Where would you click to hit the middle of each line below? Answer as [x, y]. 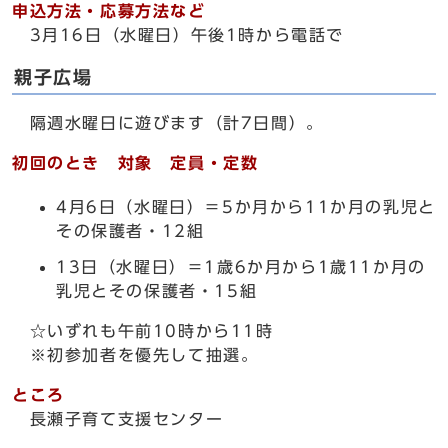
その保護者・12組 [130, 231]
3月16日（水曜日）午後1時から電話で [178, 35]
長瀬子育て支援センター [118, 419]
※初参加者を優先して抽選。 [135, 355]
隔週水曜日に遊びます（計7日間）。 [168, 123]
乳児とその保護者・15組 [157, 291]
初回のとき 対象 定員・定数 [135, 163]
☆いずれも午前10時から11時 [143, 331]
